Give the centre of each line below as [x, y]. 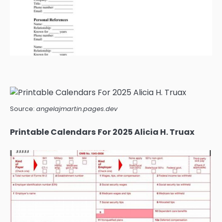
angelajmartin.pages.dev [77, 109]
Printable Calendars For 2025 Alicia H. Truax [102, 132]
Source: [23, 109]
